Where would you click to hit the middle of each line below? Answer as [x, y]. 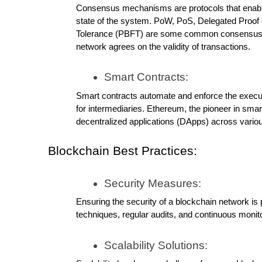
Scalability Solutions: [156, 245]
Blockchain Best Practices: [123, 151]
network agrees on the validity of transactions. [163, 46]
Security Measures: [153, 183]
